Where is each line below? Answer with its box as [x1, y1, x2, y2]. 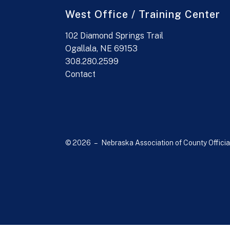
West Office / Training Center [65, 8, 220, 21]
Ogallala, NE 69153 [65, 44, 138, 54]
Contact [65, 69, 95, 80]
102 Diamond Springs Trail [65, 31, 163, 41]
